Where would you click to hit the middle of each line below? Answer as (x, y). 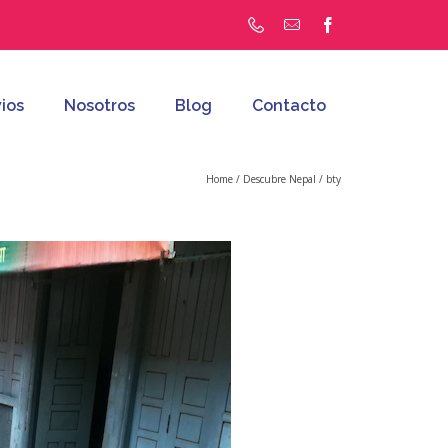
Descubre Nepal (279, 179)
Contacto (289, 105)
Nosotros (99, 105)
